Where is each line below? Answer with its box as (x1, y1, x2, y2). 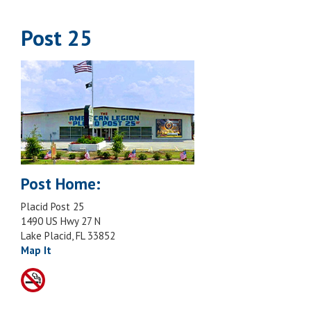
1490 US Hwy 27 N (21, 214, 101, 228)
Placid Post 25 (21, 199, 84, 213)
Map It (21, 243, 51, 257)
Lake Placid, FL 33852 (21, 228, 115, 242)
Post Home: (21, 173, 101, 194)
